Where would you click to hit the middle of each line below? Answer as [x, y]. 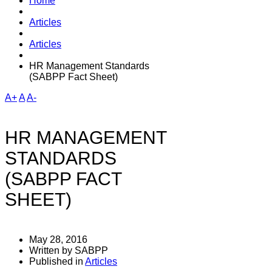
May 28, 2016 [58, 239]
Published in [56, 261]
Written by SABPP [69, 250]
